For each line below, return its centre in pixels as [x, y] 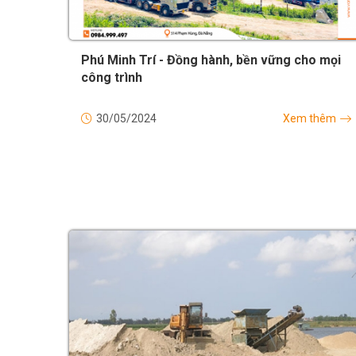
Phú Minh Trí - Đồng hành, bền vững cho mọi [211, 60]
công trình [112, 77]
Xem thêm [310, 118]
